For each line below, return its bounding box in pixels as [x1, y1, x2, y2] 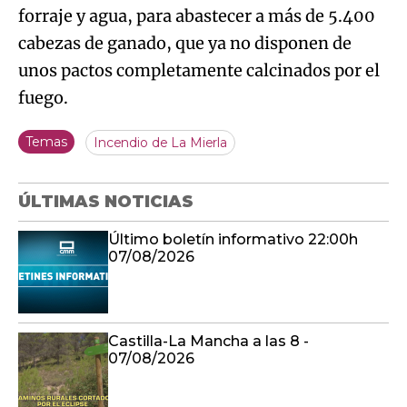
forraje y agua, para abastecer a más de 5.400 [18, 5, 375, 27]
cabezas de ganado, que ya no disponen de [18, 33, 352, 55]
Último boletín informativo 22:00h [108, 231, 358, 249]
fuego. [18, 87, 68, 109]
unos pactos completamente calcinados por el [18, 60, 380, 82]
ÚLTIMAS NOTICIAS [18, 192, 194, 213]
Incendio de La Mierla [94, 134, 228, 152]
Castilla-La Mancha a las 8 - [108, 333, 309, 351]
